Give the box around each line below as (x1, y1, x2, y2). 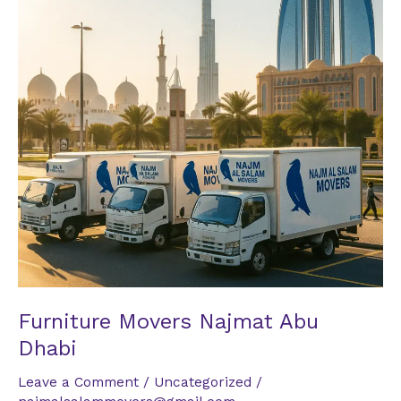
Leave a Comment (18, 373, 139, 390)
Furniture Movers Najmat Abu (18, 309, 319, 335)
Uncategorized (154, 373, 252, 390)
